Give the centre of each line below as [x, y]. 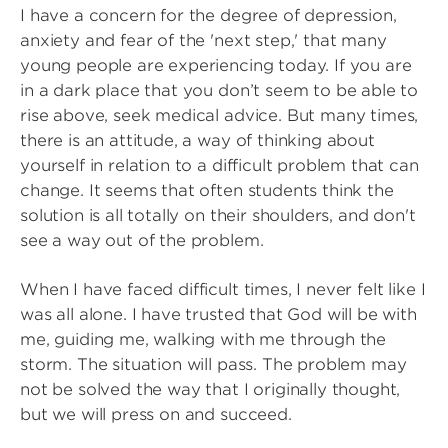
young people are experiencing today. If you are [216, 65]
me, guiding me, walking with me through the [203, 339]
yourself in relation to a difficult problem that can [219, 165]
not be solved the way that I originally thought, [210, 389]
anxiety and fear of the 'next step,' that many [203, 40]
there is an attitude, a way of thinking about [197, 140]
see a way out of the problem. [142, 240]
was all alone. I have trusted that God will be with [218, 314]
